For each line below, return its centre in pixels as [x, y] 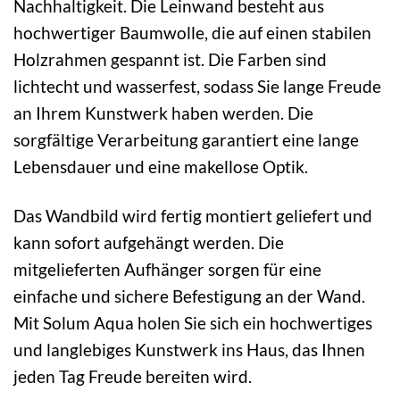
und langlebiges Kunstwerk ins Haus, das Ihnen [189, 350]
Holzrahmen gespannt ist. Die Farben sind [170, 60]
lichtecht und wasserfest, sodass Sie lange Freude [197, 87]
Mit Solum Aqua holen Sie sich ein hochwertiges [193, 323]
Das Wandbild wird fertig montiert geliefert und [193, 216]
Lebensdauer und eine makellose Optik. [161, 167]
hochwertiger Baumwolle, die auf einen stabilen [192, 33]
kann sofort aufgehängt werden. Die [149, 243]
